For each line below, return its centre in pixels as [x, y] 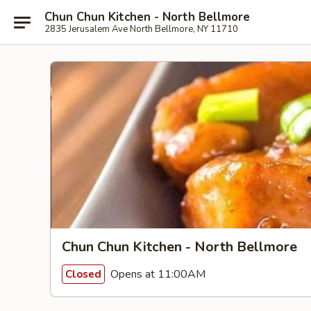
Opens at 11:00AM [157, 274]
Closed [83, 274]
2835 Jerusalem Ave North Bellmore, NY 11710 [141, 29]
